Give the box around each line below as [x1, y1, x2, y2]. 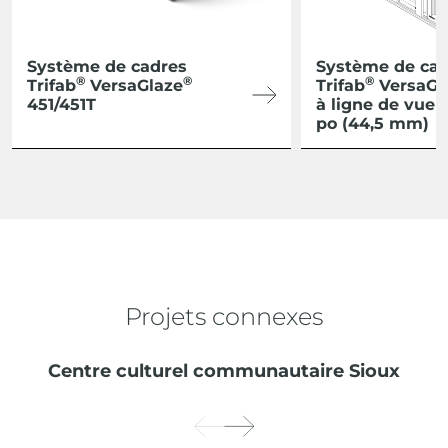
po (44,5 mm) [316, 114, 430, 134]
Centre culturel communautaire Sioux [48, 360, 400, 383]
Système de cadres [27, 57, 187, 77]
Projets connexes [125, 302, 323, 332]
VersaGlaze [85, 76, 183, 96]
